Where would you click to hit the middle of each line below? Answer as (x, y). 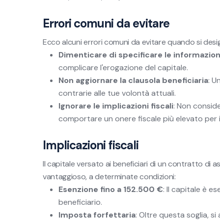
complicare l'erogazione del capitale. (123, 68)
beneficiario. (80, 202)
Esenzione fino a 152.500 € (111, 189)
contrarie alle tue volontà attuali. (117, 93)
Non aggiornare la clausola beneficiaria (133, 80)
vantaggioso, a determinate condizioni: (109, 177)
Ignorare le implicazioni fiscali (116, 106)
